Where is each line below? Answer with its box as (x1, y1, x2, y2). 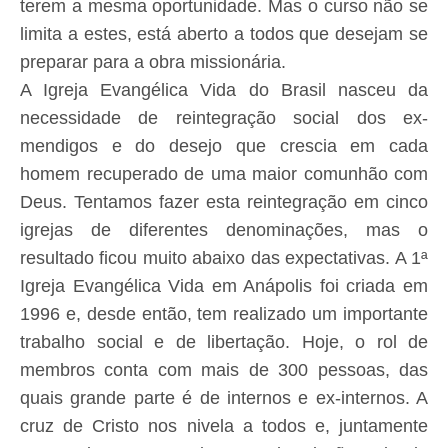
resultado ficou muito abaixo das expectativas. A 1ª (20, 248, 428, 269)
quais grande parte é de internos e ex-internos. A (20, 388, 428, 409)
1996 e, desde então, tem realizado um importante (20, 304, 428, 325)
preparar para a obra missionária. (20, 52, 286, 73)
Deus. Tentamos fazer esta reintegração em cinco (20, 192, 428, 213)
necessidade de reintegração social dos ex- (20, 108, 428, 129)
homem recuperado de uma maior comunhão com (20, 164, 428, 185)
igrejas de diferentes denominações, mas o (20, 220, 428, 241)
